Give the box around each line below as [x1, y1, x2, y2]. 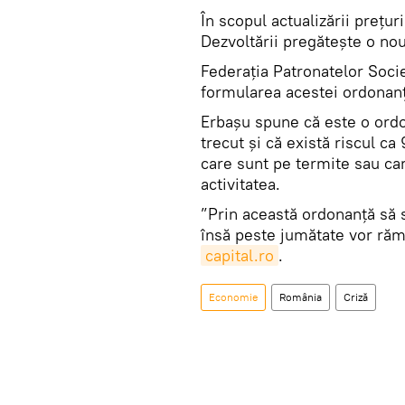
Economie [209, 289, 258, 304]
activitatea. [201, 173, 280, 194]
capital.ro [205, 244, 274, 266]
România [279, 289, 322, 304]
